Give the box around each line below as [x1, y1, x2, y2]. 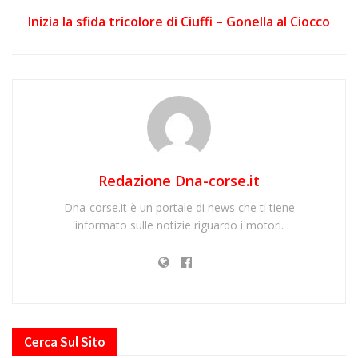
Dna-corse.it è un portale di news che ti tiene [63, 199, 295, 215]
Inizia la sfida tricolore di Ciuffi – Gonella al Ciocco [28, 12, 330, 30]
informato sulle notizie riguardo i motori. [74, 217, 284, 233]
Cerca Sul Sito [24, 332, 105, 351]
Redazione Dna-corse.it [98, 170, 260, 190]
